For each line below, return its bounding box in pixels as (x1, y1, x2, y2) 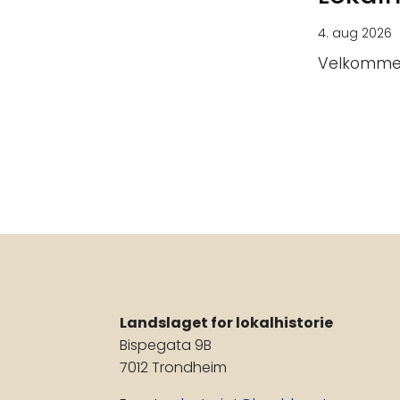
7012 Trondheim (120, 357, 228, 379)
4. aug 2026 (318, 24, 392, 43)
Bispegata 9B (120, 335, 212, 356)
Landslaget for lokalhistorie (120, 312, 334, 334)
